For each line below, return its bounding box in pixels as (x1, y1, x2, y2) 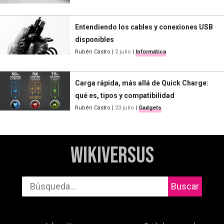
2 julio (115, 48, 131, 55)
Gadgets (138, 104, 161, 111)
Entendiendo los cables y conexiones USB (75, 22, 213, 31)
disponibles (75, 35, 114, 43)
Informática (135, 48, 166, 55)
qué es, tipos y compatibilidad (75, 91, 174, 99)
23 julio (115, 104, 134, 111)
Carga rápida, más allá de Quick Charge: (75, 78, 208, 87)
